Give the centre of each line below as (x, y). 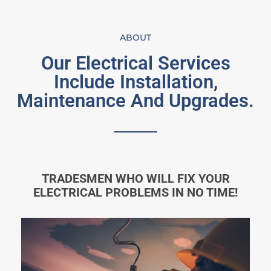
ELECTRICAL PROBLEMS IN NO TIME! (135, 193)
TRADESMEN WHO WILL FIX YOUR (135, 179)
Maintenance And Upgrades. (135, 100)
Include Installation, (135, 82)
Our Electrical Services (135, 63)
